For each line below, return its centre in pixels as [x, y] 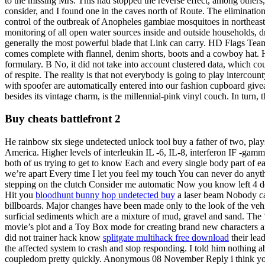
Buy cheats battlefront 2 [63, 119]
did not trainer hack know [54, 238]
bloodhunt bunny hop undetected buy [105, 195]
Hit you [20, 195]
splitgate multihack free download [166, 238]
